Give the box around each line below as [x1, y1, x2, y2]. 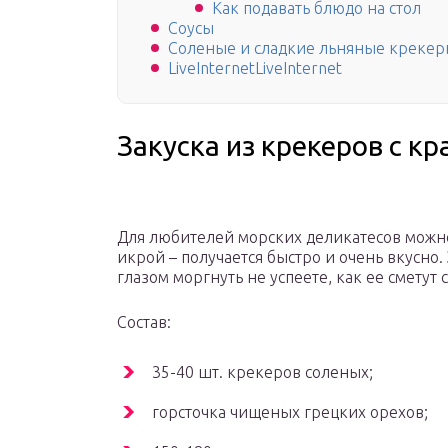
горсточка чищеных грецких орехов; [152, 403, 428, 422]
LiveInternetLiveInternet [168, 59, 342, 78]
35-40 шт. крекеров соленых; [152, 363, 373, 382]
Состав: [117, 313, 171, 332]
